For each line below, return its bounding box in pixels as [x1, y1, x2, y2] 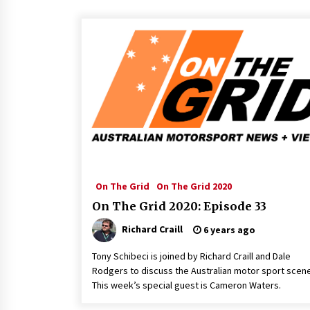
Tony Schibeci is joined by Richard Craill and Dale [92, 250, 291, 262]
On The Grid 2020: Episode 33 [92, 199, 266, 213]
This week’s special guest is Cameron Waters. [92, 279, 281, 291]
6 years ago [201, 224, 255, 236]
